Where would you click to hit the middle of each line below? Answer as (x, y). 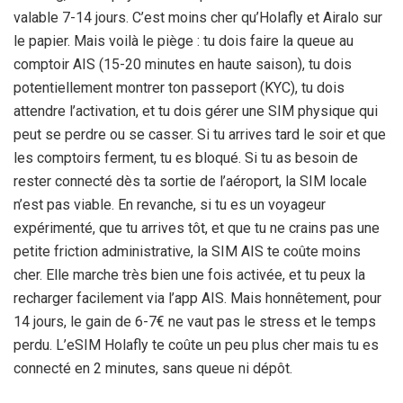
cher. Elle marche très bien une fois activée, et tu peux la (189, 275)
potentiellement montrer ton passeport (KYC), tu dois (179, 88)
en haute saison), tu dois (273, 65)
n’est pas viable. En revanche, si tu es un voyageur (170, 205)
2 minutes (125, 369)
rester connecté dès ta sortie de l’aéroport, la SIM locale (190, 182)
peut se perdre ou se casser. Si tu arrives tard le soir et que (200, 135)
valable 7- (45, 18)
